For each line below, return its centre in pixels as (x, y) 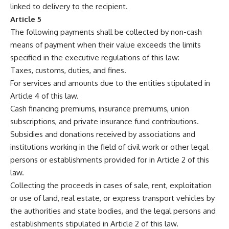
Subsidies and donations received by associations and (103, 134)
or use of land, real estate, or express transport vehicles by (112, 198)
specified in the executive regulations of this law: (95, 58)
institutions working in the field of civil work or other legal (109, 147)
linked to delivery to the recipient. (69, 7)
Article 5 (26, 19)
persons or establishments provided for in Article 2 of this (110, 160)
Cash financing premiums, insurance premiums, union (100, 109)
